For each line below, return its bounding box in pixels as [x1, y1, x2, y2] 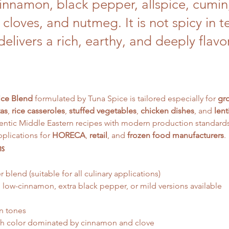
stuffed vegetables [69, 106, 136, 116]
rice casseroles [12, 106, 65, 116]
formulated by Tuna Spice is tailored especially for [33, 94, 218, 103]
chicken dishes [141, 106, 194, 116]
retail [89, 130, 107, 140]
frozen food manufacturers [127, 130, 224, 140]
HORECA [52, 130, 85, 140]
